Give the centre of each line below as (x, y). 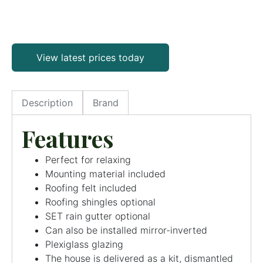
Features (68, 138)
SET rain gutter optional (98, 216)
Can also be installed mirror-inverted (126, 230)
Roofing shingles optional (100, 202)
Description (47, 102)
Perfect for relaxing (88, 159)
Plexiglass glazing (84, 244)
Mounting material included (105, 173)
